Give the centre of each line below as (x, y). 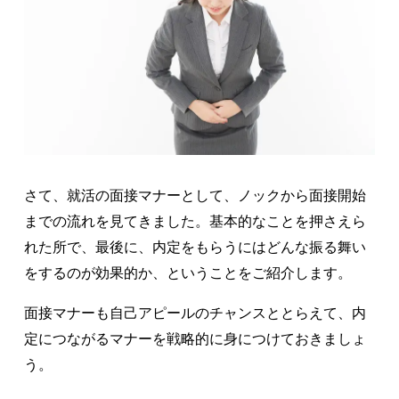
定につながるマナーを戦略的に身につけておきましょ (195, 339)
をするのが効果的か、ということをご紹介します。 (187, 273)
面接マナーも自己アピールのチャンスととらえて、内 (195, 313)
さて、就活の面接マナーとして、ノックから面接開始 (195, 196)
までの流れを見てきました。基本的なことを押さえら (195, 222)
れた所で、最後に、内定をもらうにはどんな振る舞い (195, 248)
